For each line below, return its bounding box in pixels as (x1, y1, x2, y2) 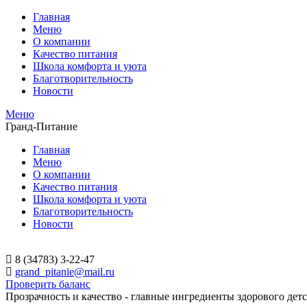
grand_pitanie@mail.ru (15, 266, 114, 278)
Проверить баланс (5, 278, 90, 290)
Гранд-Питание (5, 121, 77, 132)
